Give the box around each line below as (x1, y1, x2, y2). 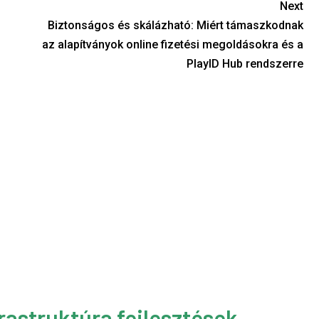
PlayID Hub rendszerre (186, 56, 303, 70)
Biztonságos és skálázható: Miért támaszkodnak (47, 18, 303, 32)
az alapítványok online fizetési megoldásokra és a (41, 37, 303, 51)
